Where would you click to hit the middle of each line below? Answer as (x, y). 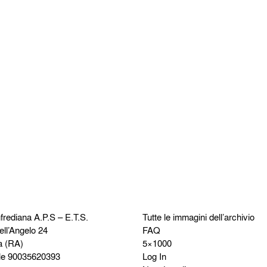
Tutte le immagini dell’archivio (198, 217)
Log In (154, 256)
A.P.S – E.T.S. (60, 217)
